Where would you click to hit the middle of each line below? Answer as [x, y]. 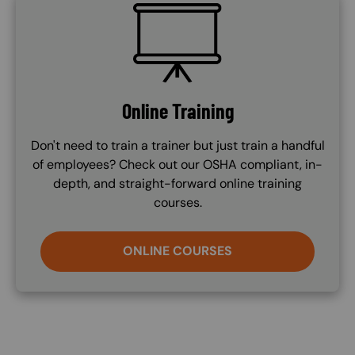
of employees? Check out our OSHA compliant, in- [177, 165]
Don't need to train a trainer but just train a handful [177, 146]
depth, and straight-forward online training [177, 184]
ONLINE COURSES [177, 251]
